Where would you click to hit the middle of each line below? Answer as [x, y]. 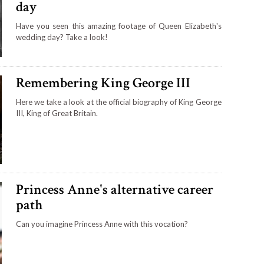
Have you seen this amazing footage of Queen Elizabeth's [118, 26]
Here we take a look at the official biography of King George [118, 102]
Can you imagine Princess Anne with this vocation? [102, 224]
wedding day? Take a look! [62, 37]
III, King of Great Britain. [57, 113]
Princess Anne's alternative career [114, 189]
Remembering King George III [103, 82]
